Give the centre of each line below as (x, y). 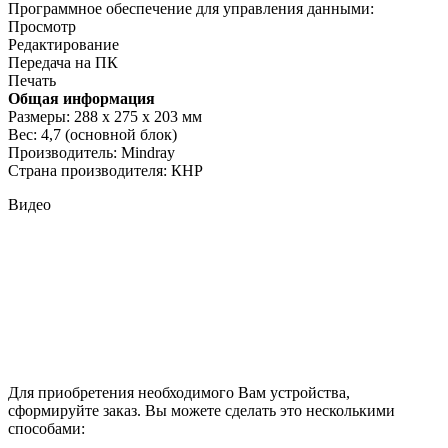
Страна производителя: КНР (105, 170)
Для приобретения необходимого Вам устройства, (179, 392)
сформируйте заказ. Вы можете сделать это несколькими (201, 410)
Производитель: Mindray (91, 152)
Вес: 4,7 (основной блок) (92, 134)
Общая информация (81, 98)
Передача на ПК (63, 62)
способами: (46, 428)
